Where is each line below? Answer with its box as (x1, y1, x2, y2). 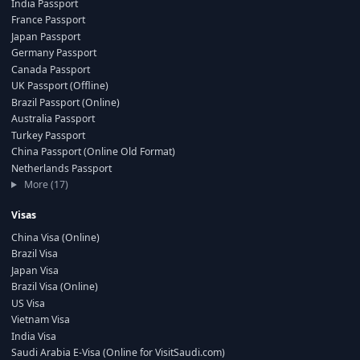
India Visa (11, 329, 56, 343)
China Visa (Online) (11, 230, 100, 244)
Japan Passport (11, 29, 80, 43)
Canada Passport (11, 62, 90, 76)
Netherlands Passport (11, 161, 112, 175)
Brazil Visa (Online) (11, 280, 98, 293)
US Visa (11, 296, 45, 310)
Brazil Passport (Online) (11, 95, 120, 109)
